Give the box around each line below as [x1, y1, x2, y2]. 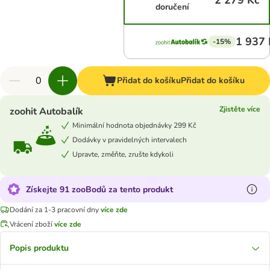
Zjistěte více [219, 104, 260, 114]
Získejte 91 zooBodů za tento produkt [26, 183, 173, 195]
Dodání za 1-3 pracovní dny [10, 204, 99, 215]
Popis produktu [10, 242, 69, 254]
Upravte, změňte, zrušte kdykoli [72, 149, 174, 159]
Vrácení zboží [10, 219, 54, 229]
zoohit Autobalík [10, 105, 83, 118]
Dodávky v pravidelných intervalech [72, 134, 187, 145]
